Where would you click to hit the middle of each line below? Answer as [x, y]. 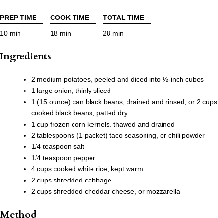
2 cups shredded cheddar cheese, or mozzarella [106, 191]
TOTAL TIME [123, 18]
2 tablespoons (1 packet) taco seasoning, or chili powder [118, 136]
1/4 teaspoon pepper [63, 158]
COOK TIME [70, 18]
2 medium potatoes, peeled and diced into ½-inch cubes [118, 80]
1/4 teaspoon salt [58, 147]
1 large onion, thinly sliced [71, 91]
